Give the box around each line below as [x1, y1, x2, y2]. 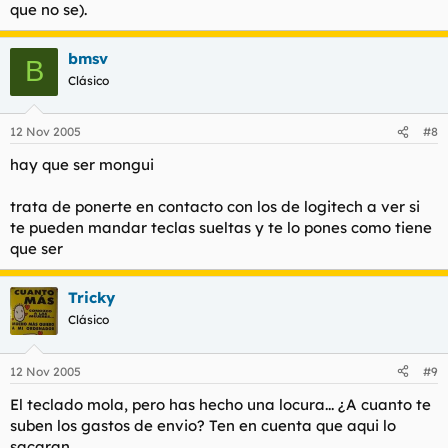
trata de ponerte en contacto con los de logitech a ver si [10, 197, 420, 216]
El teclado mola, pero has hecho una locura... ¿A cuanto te [10, 394, 431, 414]
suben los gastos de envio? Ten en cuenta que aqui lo [10, 415, 396, 435]
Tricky [68, 288, 115, 307]
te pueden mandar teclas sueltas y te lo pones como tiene [10, 218, 432, 237]
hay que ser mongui [10, 155, 154, 174]
